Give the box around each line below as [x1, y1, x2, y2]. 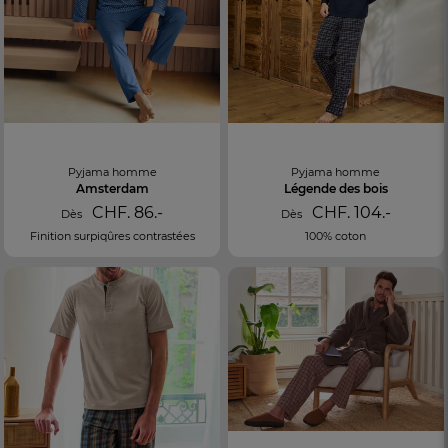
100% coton [305, 229, 367, 244]
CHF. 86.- [88, 203, 164, 223]
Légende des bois [283, 181, 388, 197]
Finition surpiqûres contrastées [29, 229, 195, 244]
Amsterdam [75, 181, 149, 197]
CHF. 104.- [307, 203, 391, 223]
